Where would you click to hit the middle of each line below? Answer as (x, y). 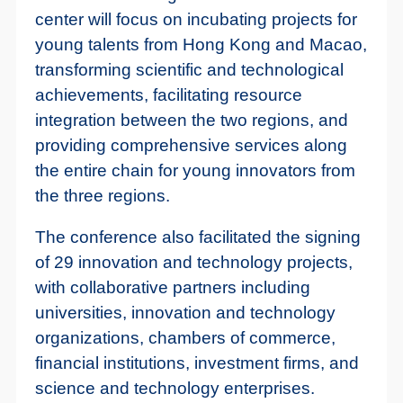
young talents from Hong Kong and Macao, (201, 44)
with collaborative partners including (172, 287)
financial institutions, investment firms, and (197, 363)
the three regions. (102, 195)
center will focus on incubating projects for (196, 19)
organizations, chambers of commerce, (185, 337)
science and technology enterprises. (175, 388)
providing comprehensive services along (191, 145)
